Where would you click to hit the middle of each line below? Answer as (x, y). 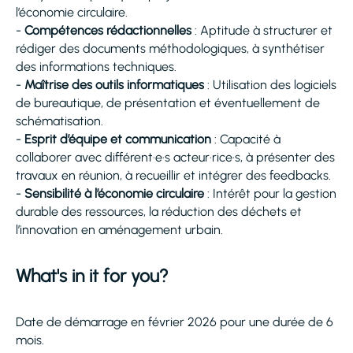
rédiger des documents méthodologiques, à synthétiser (170, 48)
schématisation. (59, 121)
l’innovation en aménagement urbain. (119, 230)
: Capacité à (246, 139)
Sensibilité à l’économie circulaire (114, 193)
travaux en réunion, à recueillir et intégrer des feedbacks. (173, 175)
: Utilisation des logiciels (270, 85)
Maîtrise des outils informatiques (114, 85)
